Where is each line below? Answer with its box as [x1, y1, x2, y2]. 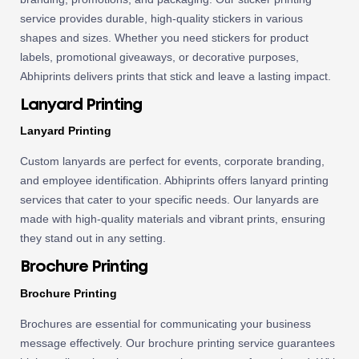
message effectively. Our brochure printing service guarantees [20, 337, 335, 350]
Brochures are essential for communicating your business [20, 317, 311, 331]
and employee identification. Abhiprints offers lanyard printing [20, 174, 329, 188]
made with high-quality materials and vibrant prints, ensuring [20, 212, 325, 226]
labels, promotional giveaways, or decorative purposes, [20, 50, 299, 63]
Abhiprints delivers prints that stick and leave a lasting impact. [20, 69, 331, 83]
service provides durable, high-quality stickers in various [20, 11, 303, 25]
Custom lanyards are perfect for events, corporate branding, [20, 155, 325, 168]
